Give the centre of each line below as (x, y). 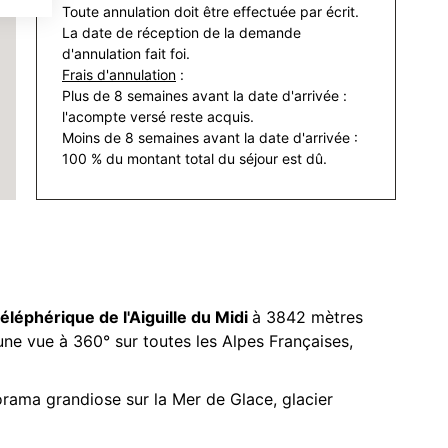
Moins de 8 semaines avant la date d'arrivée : (210, 137)
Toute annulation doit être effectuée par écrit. (210, 11)
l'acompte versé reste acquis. (158, 116)
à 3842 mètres (307, 317)
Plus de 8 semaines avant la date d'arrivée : (204, 95)
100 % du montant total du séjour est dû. (194, 158)
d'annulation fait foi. (126, 53)
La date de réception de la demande (181, 32)
